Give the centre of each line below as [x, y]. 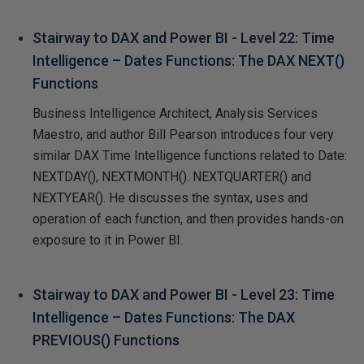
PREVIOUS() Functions [106, 340]
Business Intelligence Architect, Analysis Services [175, 113]
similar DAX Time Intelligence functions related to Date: [190, 155]
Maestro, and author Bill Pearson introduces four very [183, 134]
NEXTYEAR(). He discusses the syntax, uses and [170, 197]
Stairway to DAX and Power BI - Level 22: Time [184, 37]
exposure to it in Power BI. [108, 240]
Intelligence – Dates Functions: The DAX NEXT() [188, 60]
